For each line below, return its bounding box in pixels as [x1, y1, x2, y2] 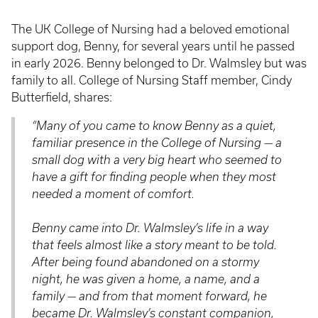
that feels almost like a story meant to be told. [32, 238, 277, 251]
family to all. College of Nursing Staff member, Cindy [11, 73, 292, 87]
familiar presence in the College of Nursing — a [32, 136, 282, 149]
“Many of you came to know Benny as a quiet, [32, 119, 276, 132]
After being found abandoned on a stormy [32, 255, 259, 268]
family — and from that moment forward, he [32, 289, 267, 302]
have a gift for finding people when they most [32, 170, 276, 183]
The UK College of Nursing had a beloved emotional [11, 22, 290, 35]
